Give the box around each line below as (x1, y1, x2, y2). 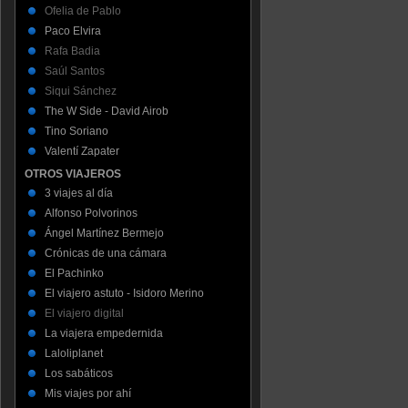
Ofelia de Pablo (45, 4, 121, 17)
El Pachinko (45, 266, 104, 280)
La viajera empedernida (45, 326, 163, 340)
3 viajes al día (45, 186, 113, 199)
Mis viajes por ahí (45, 386, 131, 400)
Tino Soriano (45, 124, 108, 138)
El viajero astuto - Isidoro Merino (45, 286, 204, 300)
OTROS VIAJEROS (25, 167, 121, 180)
